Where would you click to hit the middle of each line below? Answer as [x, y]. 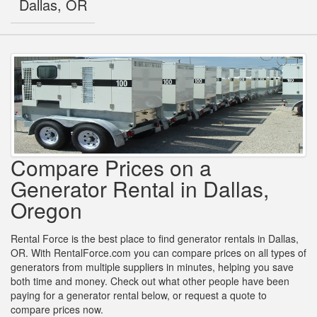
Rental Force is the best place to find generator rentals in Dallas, [155, 239]
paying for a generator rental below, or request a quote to [139, 295]
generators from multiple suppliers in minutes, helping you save [152, 267]
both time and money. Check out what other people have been [150, 281]
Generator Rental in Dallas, [140, 189]
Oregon [46, 210]
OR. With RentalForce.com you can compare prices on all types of [158, 253]
